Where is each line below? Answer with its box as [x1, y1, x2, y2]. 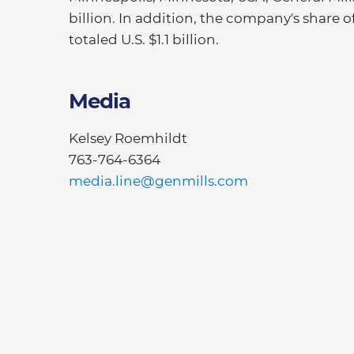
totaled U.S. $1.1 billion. [69, 32, 219, 47]
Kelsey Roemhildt [69, 130, 187, 146]
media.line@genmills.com [69, 173, 248, 189]
